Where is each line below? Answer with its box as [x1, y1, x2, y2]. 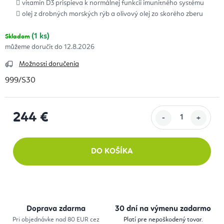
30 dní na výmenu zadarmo [115, 205, 211, 213]
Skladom [5, 33, 31, 40]
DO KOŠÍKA [91, 147, 133, 156]
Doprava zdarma [26, 205, 85, 213]
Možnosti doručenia [19, 60, 79, 68]
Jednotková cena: [12, 126, 73, 134]
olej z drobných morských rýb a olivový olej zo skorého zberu [22, 10, 203, 18]
